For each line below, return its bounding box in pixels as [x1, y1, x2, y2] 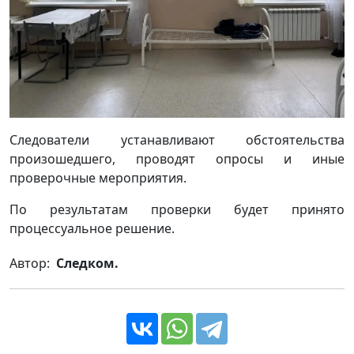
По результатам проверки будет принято [9, 200, 345, 218]
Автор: [9, 254, 53, 272]
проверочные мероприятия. [9, 168, 186, 186]
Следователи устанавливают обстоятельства [9, 130, 345, 149]
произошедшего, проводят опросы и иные [9, 149, 345, 168]
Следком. [53, 254, 119, 272]
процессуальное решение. [9, 219, 175, 237]
